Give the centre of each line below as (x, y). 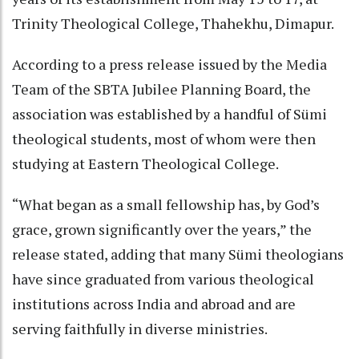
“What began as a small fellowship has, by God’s (166, 204)
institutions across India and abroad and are (154, 303)
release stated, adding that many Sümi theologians (178, 254)
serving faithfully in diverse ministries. (140, 328)
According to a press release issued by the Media (169, 64)
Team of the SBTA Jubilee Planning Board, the (161, 89)
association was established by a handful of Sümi (169, 113)
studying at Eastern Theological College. (145, 163)
